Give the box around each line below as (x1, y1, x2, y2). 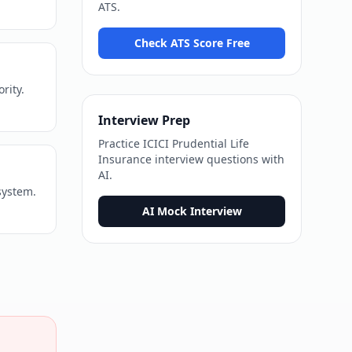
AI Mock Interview (141, 203, 242, 219)
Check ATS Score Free (134, 35, 250, 51)
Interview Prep (98, 112, 190, 130)
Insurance (98, 152, 152, 167)
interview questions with (152, 152, 284, 167)
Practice (98, 136, 143, 152)
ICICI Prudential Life (143, 136, 249, 152)
